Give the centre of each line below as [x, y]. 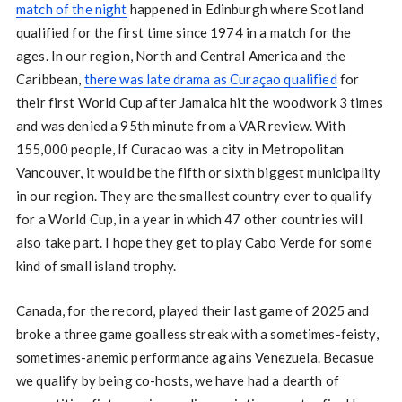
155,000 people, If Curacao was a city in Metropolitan [179, 149]
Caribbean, [50, 79]
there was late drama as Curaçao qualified [210, 79]
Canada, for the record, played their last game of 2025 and [192, 311]
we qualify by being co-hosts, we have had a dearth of [177, 381]
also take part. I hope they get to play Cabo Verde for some [194, 243]
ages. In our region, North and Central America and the [181, 56]
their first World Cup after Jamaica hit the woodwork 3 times [199, 103]
